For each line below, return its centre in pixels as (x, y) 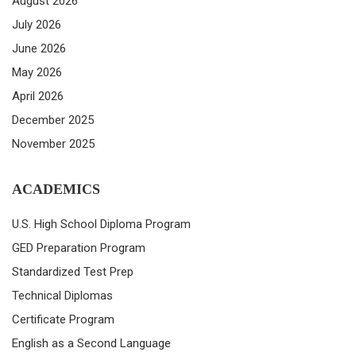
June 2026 (39, 49)
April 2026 (38, 97)
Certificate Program (63, 320)
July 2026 (37, 25)
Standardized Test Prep (73, 272)
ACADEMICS (56, 190)
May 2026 (37, 73)
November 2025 (53, 144)
